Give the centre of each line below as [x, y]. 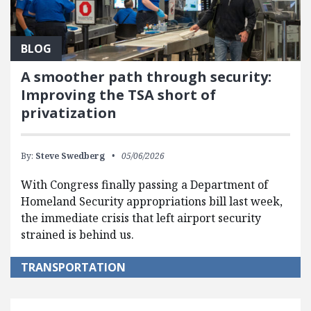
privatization [69, 112]
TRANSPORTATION [73, 267]
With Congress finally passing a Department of [144, 184]
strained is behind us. [77, 234]
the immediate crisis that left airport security [141, 218]
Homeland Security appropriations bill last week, [152, 201]
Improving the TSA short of [118, 94]
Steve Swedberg [70, 155]
